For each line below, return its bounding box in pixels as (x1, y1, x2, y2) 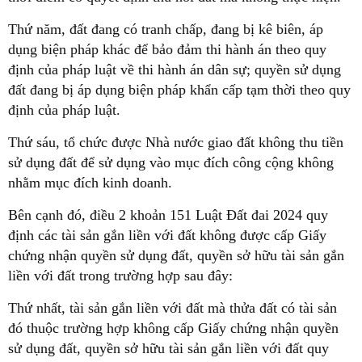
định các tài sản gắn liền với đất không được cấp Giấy (8, 226, 326, 243)
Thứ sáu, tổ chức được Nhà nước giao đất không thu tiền (8, 133, 343, 150)
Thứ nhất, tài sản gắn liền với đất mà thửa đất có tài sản (8, 299, 337, 316)
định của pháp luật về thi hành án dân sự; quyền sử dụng (8, 61, 341, 78)
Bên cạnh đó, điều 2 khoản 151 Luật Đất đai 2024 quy (8, 206, 328, 223)
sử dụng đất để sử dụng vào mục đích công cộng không (8, 154, 334, 170)
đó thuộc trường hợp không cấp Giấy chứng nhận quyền (8, 319, 339, 336)
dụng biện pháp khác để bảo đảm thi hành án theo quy (8, 40, 326, 57)
